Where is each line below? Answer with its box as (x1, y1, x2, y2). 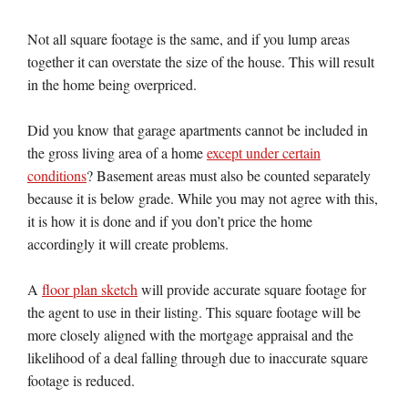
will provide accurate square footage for (138, 280, 366, 299)
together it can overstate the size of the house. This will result (27, 52, 374, 71)
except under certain (207, 143, 321, 162)
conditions (27, 166, 87, 185)
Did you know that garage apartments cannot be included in (27, 120, 368, 139)
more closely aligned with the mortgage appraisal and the (27, 325, 353, 344)
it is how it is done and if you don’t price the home (27, 211, 312, 230)
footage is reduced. (27, 371, 135, 390)
